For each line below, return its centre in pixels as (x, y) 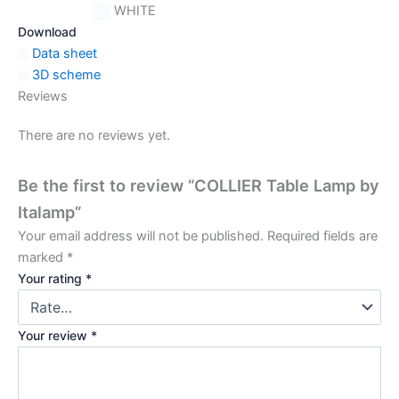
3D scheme (65, 74)
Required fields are (322, 236)
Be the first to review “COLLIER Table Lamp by (199, 185)
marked (42, 257)
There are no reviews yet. (94, 135)
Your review (54, 335)
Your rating (52, 278)
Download (47, 31)
